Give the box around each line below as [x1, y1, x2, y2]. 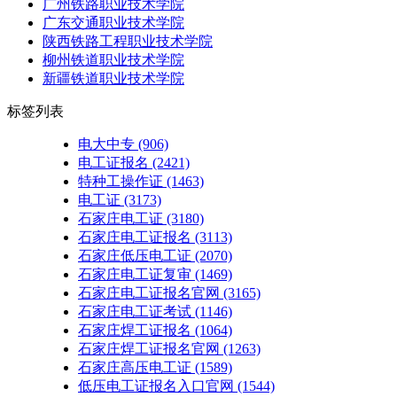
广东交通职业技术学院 [43, 14, 184, 30]
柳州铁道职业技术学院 [43, 51, 184, 67]
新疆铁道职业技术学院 [43, 70, 184, 86]
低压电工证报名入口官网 [78, 378, 234, 393]
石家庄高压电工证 [78, 359, 191, 375]
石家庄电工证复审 [78, 266, 191, 282]
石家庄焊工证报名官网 [78, 340, 220, 356]
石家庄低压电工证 [78, 247, 191, 263]
